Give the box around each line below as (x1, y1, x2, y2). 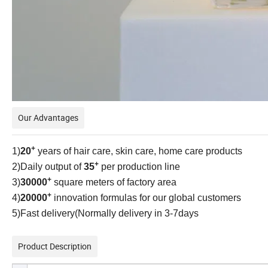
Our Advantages (18, 111, 78, 123)
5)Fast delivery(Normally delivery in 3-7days (12, 208, 199, 218)
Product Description (18, 240, 92, 252)
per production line (99, 161, 180, 172)
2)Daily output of (12, 161, 84, 172)
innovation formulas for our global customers (51, 192, 241, 203)
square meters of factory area (51, 176, 176, 187)
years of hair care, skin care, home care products (35, 145, 242, 156)
